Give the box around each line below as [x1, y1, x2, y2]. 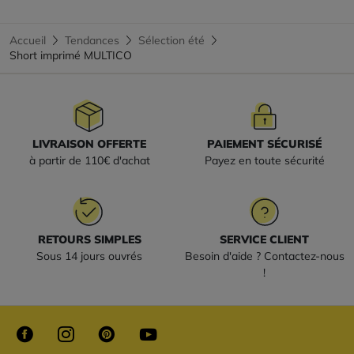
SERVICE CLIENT [220, 232, 310, 247]
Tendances [65, 32, 119, 47]
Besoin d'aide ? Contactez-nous [184, 248, 345, 263]
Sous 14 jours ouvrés [36, 248, 143, 263]
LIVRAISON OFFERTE [32, 136, 147, 151]
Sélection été [138, 32, 205, 47]
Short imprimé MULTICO [9, 47, 132, 62]
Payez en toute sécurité [204, 153, 325, 168]
